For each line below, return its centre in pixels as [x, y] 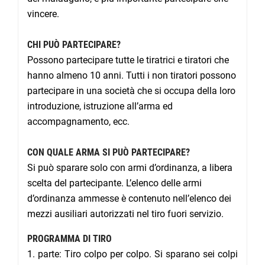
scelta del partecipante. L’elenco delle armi [114, 183]
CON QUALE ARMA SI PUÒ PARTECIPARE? [109, 153]
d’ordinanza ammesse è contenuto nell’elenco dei [129, 199]
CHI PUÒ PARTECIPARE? [74, 45]
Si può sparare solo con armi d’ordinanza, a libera [130, 168]
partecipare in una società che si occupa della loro [131, 91]
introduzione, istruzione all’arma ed [100, 106]
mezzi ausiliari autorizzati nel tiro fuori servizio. [125, 214]
